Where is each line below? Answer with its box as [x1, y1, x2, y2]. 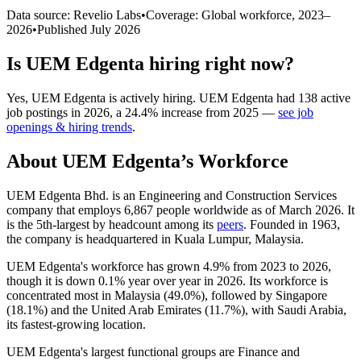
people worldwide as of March [153, 202, 315, 217]
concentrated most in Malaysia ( [6, 288, 168, 302]
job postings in [6, 105, 84, 119]
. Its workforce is [243, 273, 328, 288]
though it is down [6, 273, 98, 288]
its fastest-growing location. [6, 317, 146, 331]
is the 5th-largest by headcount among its [6, 217, 217, 231]
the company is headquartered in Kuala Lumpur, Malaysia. [6, 231, 304, 246]
